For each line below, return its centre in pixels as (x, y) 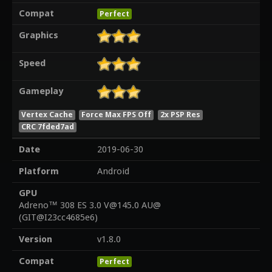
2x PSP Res (181, 114)
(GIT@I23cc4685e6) (58, 218)
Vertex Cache (47, 114)
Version (35, 240)
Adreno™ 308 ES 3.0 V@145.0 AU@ (90, 206)
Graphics (38, 36)
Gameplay (41, 91)
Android (113, 172)
